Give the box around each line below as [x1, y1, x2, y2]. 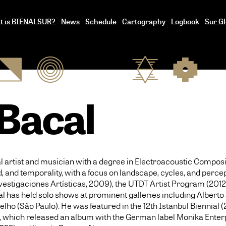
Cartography [122, 17, 165, 26]
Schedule [85, 17, 117, 26]
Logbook [171, 17, 199, 26]
